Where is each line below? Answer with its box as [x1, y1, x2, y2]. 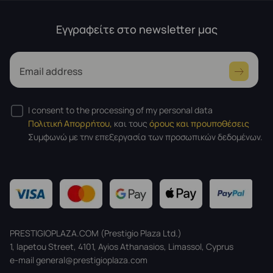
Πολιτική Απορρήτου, [28, 118, 112, 129]
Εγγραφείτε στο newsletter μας [55, 22, 218, 37]
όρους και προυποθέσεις [149, 118, 249, 129]
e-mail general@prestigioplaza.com [10, 254, 147, 266]
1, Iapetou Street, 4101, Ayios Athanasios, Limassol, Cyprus [10, 241, 233, 252]
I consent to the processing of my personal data [28, 104, 213, 116]
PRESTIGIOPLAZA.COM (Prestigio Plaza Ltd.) [10, 227, 182, 239]
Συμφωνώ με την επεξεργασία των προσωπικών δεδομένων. [28, 131, 263, 143]
